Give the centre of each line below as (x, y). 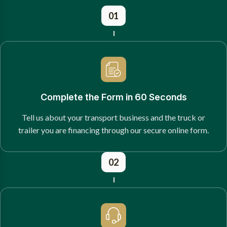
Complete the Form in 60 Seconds (113, 97)
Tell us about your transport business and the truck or (113, 117)
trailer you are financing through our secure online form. (113, 130)
